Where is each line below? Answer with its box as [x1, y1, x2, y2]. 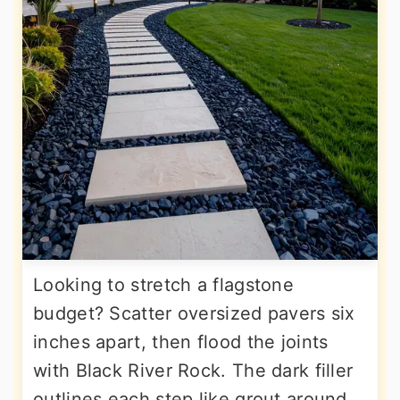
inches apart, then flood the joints [33, 331, 329, 354]
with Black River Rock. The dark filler [33, 360, 354, 382]
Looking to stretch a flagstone [33, 274, 295, 296]
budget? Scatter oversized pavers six [33, 303, 355, 325]
